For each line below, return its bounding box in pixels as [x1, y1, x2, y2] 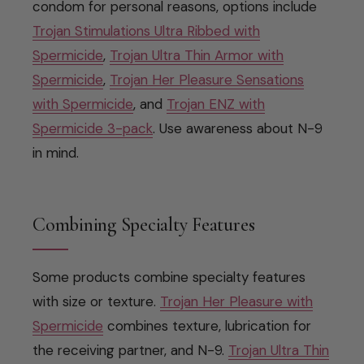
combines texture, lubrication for [103, 316, 311, 335]
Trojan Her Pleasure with [160, 292, 313, 310]
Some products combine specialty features [32, 267, 305, 286]
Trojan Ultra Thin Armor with [110, 45, 284, 64]
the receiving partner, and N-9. [32, 340, 228, 359]
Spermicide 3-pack [32, 119, 153, 137]
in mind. [32, 143, 79, 162]
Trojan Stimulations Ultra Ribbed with [32, 21, 260, 40]
